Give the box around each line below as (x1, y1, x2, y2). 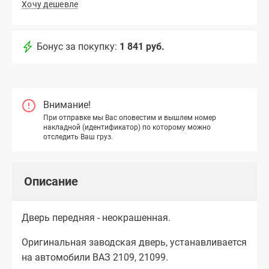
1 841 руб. (119, 41, 165, 53)
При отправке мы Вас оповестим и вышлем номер (43, 113, 216, 122)
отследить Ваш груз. (43, 132, 113, 141)
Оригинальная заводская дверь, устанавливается (22, 237, 247, 249)
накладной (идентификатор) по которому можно (43, 122, 211, 131)
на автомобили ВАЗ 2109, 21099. (22, 252, 168, 264)
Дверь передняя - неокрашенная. (22, 212, 171, 224)
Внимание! (43, 98, 91, 110)
